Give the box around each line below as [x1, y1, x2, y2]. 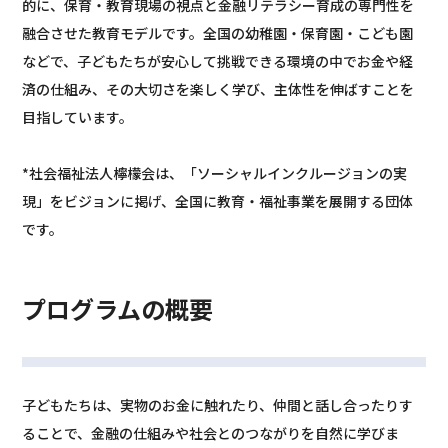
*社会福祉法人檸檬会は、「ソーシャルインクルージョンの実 [22, 162, 408, 183]
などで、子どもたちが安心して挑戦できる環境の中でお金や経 [22, 50, 414, 71]
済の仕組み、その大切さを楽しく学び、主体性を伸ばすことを [22, 78, 415, 99]
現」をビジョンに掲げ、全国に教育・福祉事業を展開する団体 [22, 190, 414, 211]
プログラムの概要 [22, 290, 214, 326]
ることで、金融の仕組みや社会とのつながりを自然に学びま [22, 422, 400, 443]
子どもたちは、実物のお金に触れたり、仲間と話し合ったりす [22, 394, 414, 415]
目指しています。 [22, 106, 134, 127]
